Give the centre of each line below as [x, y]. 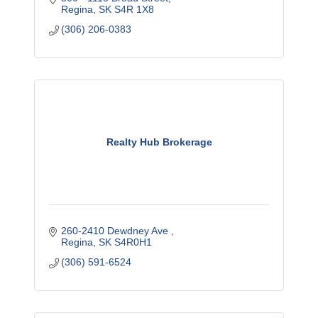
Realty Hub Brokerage [159, 142]
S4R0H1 [133, 242]
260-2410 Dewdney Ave [116, 231]
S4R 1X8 [135, 9]
